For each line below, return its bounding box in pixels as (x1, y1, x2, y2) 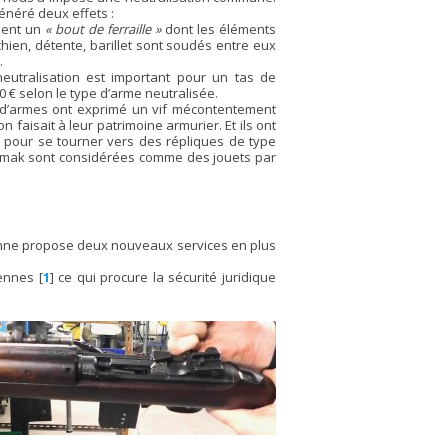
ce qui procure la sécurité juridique (53, 268, 277, 287)
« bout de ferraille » (45, 20, 161, 38)
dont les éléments (161, 20, 276, 38)
